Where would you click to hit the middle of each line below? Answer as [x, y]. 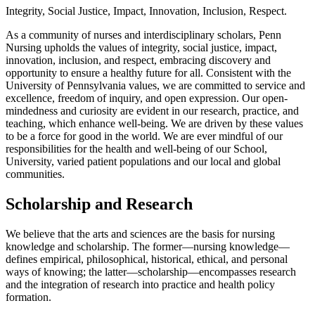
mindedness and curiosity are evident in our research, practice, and [152, 111]
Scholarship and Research [99, 204]
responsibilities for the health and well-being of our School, [136, 149]
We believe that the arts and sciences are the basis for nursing [140, 233]
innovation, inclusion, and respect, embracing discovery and [138, 60]
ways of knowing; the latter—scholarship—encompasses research [151, 271]
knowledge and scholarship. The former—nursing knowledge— [148, 246]
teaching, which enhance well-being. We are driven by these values [154, 124]
